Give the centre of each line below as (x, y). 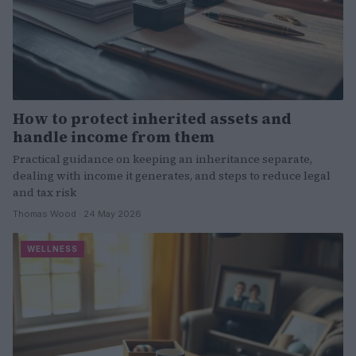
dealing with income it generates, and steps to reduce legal (172, 176)
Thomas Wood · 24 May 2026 (77, 214)
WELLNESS (52, 249)
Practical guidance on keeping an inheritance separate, (163, 159)
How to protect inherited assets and (152, 119)
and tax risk (44, 193)
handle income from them (114, 137)
